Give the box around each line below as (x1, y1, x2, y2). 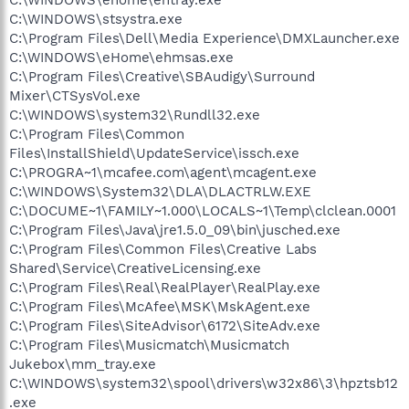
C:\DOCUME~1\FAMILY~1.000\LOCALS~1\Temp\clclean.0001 (9, 202, 396, 219)
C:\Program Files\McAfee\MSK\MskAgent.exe (9, 298, 310, 315)
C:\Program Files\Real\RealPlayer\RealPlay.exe (9, 278, 320, 296)
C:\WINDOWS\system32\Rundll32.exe (9, 106, 260, 123)
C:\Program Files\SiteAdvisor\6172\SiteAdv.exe (9, 317, 320, 334)
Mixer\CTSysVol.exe (9, 87, 141, 104)
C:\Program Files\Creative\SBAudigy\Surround (9, 68, 315, 85)
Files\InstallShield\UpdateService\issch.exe (9, 144, 299, 162)
